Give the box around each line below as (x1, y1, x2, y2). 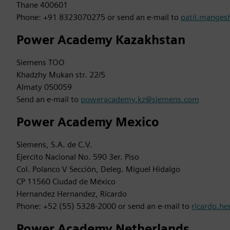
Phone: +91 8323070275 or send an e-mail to (16, 12, 181, 22)
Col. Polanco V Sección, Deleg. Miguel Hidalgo (16, 164, 180, 174)
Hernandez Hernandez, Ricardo (16, 189, 127, 199)
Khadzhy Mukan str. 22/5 (16, 70, 105, 80)
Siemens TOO (16, 57, 65, 67)
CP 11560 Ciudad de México (16, 177, 116, 186)
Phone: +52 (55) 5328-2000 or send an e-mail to (16, 201, 191, 211)
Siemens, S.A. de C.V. (16, 140, 92, 149)
